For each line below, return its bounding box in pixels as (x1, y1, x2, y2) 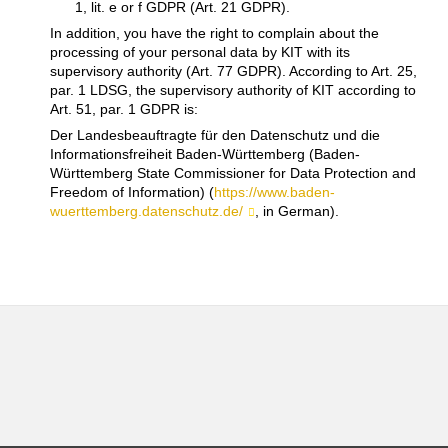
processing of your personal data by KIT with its (49, 43, 350, 60)
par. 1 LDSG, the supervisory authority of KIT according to (49, 81, 416, 98)
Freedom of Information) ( (49, 183, 214, 200)
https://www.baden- (213, 183, 335, 200)
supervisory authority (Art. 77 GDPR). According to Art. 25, (49, 62, 417, 79)
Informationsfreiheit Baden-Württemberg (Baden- (49, 145, 360, 162)
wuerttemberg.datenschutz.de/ (49, 202, 243, 219)
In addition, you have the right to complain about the (49, 24, 379, 41)
